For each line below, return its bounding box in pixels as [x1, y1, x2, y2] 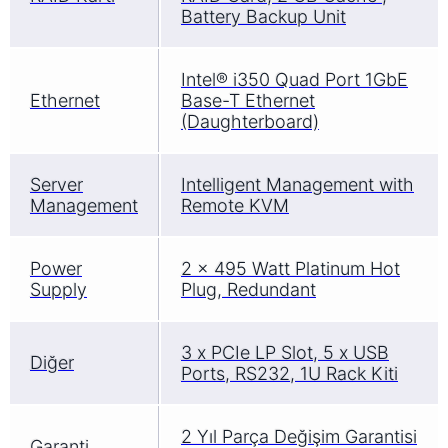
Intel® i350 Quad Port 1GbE [181, 68, 408, 90]
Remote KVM [181, 194, 289, 216]
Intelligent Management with [181, 173, 414, 195]
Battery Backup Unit [181, 5, 346, 27]
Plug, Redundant [181, 278, 316, 300]
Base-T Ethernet [181, 89, 315, 111]
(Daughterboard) [181, 110, 319, 132]
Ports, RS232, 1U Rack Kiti [181, 362, 398, 384]
